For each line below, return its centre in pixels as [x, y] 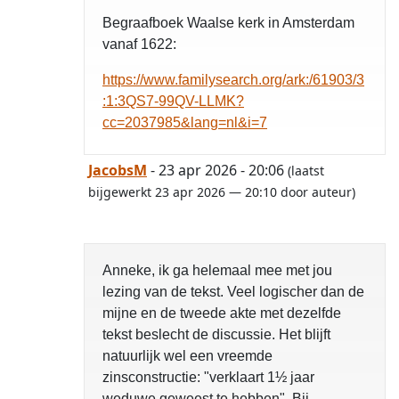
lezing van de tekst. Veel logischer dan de [233, 292]
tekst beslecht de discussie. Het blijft [216, 335]
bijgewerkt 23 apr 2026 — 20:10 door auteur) [222, 192]
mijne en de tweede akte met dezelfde [222, 313]
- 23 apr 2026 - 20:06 [217, 171]
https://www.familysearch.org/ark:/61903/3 [233, 80]
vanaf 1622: [139, 45]
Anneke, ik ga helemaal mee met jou [217, 271]
